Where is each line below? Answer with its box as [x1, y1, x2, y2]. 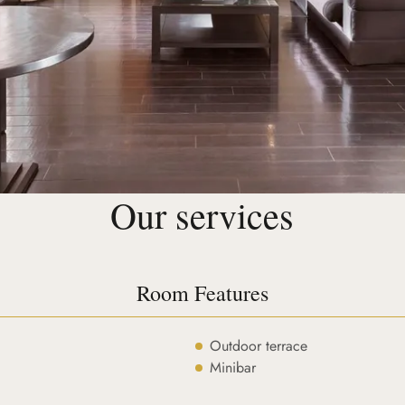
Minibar [209, 357, 256, 378]
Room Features [136, 278, 268, 307]
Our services [110, 191, 295, 239]
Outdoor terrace [209, 335, 307, 356]
